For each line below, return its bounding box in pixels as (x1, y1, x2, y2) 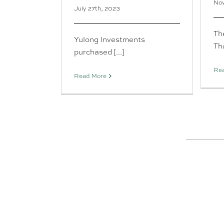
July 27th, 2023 (74, 4, 120, 13)
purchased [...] (74, 47, 124, 57)
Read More (74, 72, 106, 80)
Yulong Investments (74, 34, 145, 45)
